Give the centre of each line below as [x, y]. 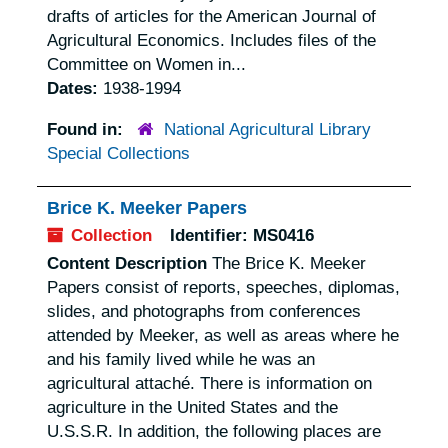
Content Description [127, 263]
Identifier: [209, 235]
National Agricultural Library [267, 129]
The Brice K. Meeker [287, 263]
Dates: [75, 88]
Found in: [88, 129]
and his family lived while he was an [181, 359]
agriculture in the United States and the [193, 407]
